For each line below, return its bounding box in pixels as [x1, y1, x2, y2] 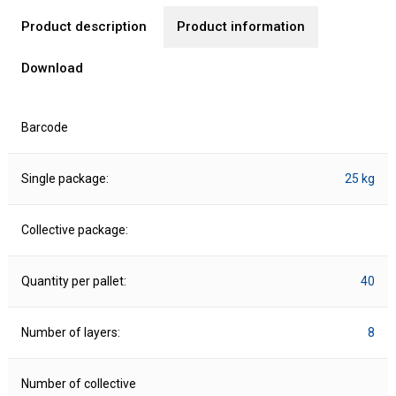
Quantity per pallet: [20, 274, 126, 289]
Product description [20, 19, 147, 35]
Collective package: [20, 223, 128, 238]
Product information [176, 19, 305, 35]
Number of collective [20, 377, 136, 392]
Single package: [20, 171, 109, 187]
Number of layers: [20, 325, 120, 340]
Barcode [20, 120, 68, 135]
